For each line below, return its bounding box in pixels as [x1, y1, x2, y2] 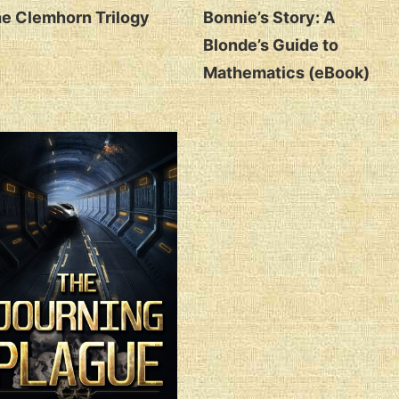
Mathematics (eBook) [202, 62, 370, 82]
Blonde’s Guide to [202, 35, 338, 54]
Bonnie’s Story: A [202, 7, 335, 27]
